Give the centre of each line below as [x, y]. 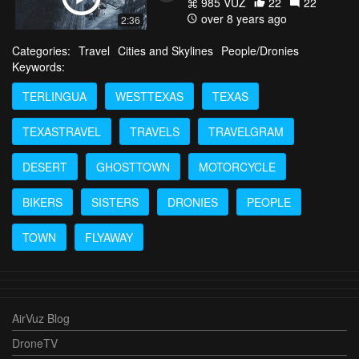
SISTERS [115, 202]
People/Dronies [260, 50]
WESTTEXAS [149, 96]
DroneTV [35, 343]
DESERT [45, 166]
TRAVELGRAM [246, 131]
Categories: [41, 50]
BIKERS [42, 202]
